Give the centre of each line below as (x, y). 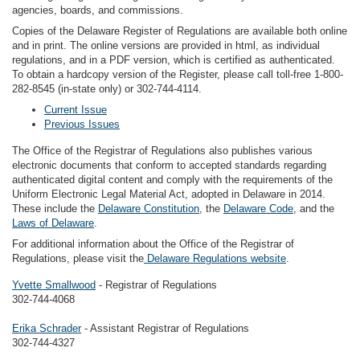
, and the (314, 209)
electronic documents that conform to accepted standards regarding (169, 165)
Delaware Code (258, 209)
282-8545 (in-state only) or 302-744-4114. (107, 89)
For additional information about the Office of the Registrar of (153, 244)
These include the (55, 209)
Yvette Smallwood (54, 285)
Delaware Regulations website (215, 258)
